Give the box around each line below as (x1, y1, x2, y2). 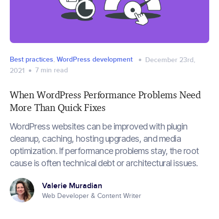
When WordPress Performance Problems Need (10, 88, 201, 101)
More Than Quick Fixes (10, 101, 106, 113)
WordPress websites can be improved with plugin (10, 121, 188, 132)
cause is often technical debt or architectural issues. (10, 158, 198, 169)
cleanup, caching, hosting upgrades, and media (10, 133, 181, 144)
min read (41, 65, 68, 75)
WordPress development (57, 54, 132, 64)
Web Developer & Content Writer (42, 190, 141, 200)
